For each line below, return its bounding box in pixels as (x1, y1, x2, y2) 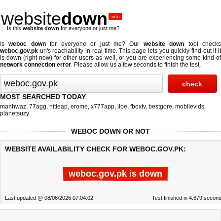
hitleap (49, 103, 68, 110)
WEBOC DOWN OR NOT (71, 127, 150, 135)
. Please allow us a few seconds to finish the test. (71, 61, 201, 68)
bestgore (148, 103, 172, 110)
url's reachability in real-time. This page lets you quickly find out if (38, 47, 218, 54)
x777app (91, 103, 114, 110)
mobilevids (175, 103, 204, 110)
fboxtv (130, 103, 146, 110)
